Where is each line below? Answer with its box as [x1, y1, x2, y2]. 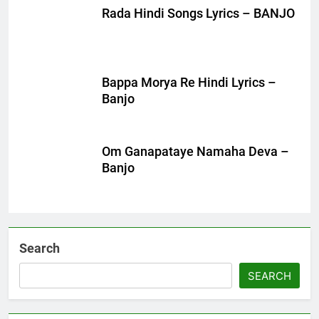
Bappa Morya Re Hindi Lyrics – [102, 75, 276, 90]
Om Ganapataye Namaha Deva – [102, 144, 289, 159]
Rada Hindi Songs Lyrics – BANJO [102, 6, 295, 21]
